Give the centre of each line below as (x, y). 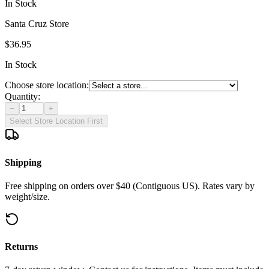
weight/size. (27, 196)
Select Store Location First (56, 121)
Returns (21, 247)
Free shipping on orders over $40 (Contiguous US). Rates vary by (130, 186)
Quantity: (23, 97)
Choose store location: (47, 85)
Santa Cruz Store (37, 24)
